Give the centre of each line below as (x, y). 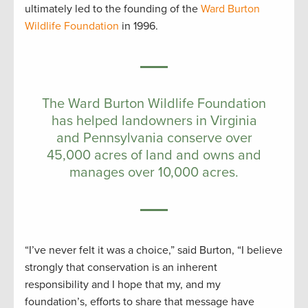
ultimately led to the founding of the (113, 9)
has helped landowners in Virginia (154, 121)
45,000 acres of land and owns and (154, 156)
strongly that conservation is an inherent (121, 268)
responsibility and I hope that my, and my (123, 285)
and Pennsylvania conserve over (154, 139)
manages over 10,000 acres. (154, 173)
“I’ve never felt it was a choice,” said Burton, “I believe (154, 251)
